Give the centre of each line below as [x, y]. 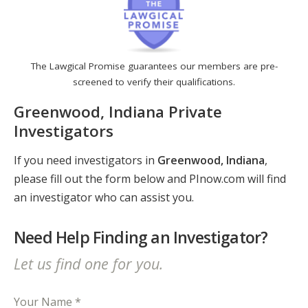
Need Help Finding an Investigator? [141, 238]
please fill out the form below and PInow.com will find [150, 179]
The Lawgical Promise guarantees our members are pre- [154, 66]
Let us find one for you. [88, 263]
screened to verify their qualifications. [154, 82]
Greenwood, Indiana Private [118, 111]
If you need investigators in [86, 161]
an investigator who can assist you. [104, 198]
